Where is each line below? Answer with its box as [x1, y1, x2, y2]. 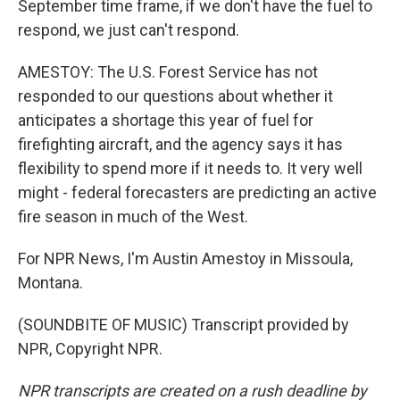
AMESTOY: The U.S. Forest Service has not [18, 62, 318, 81]
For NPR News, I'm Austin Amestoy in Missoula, [18, 249, 353, 268]
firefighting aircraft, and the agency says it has [18, 135, 343, 154]
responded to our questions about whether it [18, 87, 333, 105]
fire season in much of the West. [18, 207, 248, 226]
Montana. [18, 273, 83, 292]
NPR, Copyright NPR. [18, 339, 162, 358]
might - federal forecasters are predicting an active [18, 183, 377, 202]
